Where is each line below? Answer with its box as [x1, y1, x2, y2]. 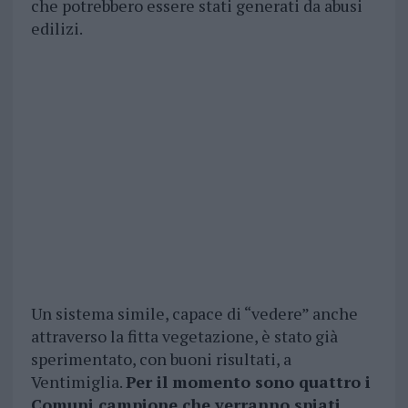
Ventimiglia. [30, 371, 126, 393]
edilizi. [30, 17, 83, 40]
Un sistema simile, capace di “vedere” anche [30, 302, 358, 325]
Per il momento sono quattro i [125, 371, 371, 393]
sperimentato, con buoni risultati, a [30, 348, 291, 371]
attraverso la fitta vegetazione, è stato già [30, 325, 338, 348]
